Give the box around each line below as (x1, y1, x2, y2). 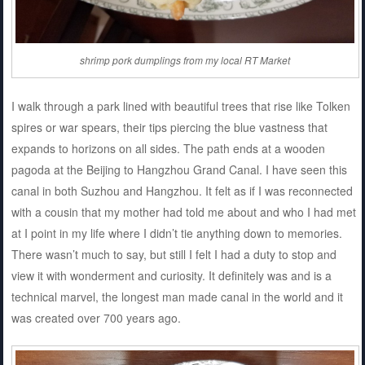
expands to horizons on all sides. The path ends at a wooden (11, 139, 325, 156)
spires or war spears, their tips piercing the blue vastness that (11, 118, 328, 135)
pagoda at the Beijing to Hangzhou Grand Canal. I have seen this (11, 161, 347, 178)
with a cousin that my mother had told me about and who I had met (11, 203, 356, 220)
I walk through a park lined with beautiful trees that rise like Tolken (11, 97, 350, 114)
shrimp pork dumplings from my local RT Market (80, 52, 291, 67)
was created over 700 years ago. (11, 309, 181, 326)
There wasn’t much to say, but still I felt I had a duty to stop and (11, 245, 336, 262)
